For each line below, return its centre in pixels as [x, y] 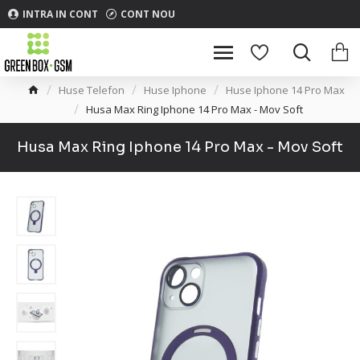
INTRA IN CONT [60, 14]
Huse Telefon [92, 90]
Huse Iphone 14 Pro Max [285, 90]
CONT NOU [148, 14]
